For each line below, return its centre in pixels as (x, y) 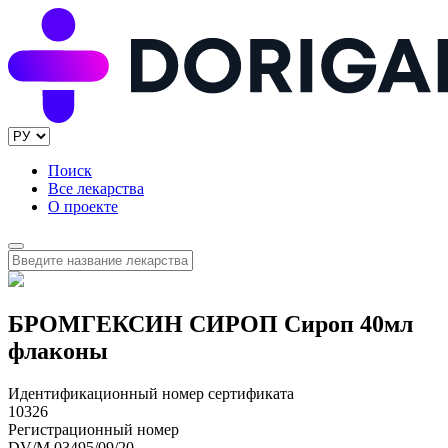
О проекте (83, 207)
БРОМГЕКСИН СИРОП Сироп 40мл (210, 324)
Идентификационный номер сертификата (151, 394)
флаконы (58, 351)
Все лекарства (96, 189)
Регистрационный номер (93, 430)
